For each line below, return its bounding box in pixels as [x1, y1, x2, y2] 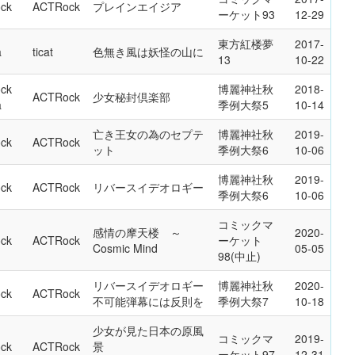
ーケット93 [218, 6, 275, 22]
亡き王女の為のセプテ [93, 126, 204, 142]
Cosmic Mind [93, 240, 158, 256]
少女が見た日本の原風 [93, 323, 204, 338]
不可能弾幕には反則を [93, 293, 204, 309]
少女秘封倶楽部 [93, 89, 170, 105]
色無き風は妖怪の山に [93, 44, 204, 59]
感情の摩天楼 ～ [93, 224, 181, 240]
